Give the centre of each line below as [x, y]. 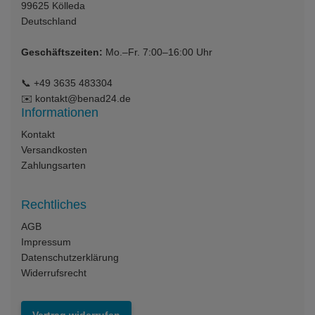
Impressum [46, 242]
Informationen [60, 112]
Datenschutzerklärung [70, 257]
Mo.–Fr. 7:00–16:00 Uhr [157, 52]
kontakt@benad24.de [83, 98]
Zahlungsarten [53, 165]
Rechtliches [54, 204]
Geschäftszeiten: [62, 52]
